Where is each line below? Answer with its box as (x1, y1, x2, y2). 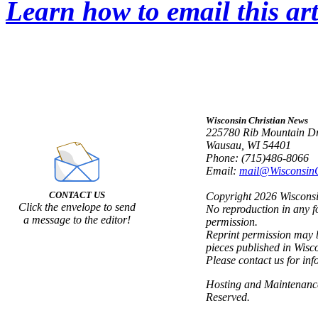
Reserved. (206, 291, 250, 304)
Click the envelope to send (18, 201, 136, 214)
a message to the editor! (23, 214, 131, 226)
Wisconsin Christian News (206, 115, 308, 126)
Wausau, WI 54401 (206, 139, 291, 152)
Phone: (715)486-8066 (206, 152, 309, 165)
